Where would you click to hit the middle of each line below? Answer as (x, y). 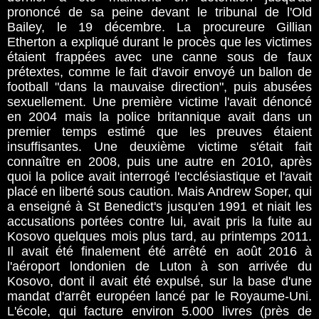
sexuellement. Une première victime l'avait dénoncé (159, 102)
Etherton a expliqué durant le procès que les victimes (159, 42)
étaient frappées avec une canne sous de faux (159, 57)
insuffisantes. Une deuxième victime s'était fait (159, 147)
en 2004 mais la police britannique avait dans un (159, 117)
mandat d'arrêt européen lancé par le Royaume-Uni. (159, 296)
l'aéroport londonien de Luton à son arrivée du (159, 266)
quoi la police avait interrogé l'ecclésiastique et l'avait (159, 177)
